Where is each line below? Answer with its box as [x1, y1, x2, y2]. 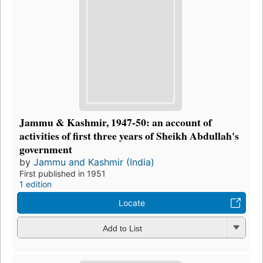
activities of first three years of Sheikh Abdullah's [19, 128, 239, 144]
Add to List [102, 223, 142, 233]
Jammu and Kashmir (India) [33, 156, 154, 168]
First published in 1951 [19, 168, 106, 179]
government [19, 141, 72, 157]
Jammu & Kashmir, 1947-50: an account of [19, 114, 212, 130]
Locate [118, 198, 145, 208]
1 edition [19, 179, 52, 190]
